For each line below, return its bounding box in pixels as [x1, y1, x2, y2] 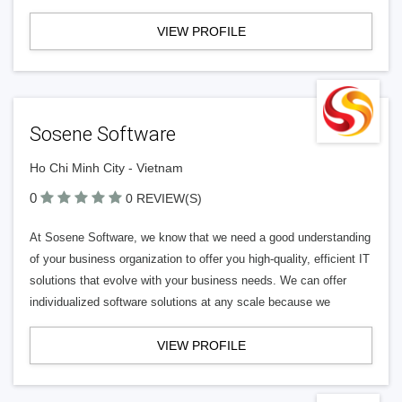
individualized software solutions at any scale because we [30, 295, 330, 309]
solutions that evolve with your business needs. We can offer [30, 274, 346, 287]
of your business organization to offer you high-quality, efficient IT [30, 252, 370, 266]
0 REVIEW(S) [126, 191, 202, 205]
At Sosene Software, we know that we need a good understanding [30, 231, 371, 244]
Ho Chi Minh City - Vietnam [30, 161, 183, 175]
